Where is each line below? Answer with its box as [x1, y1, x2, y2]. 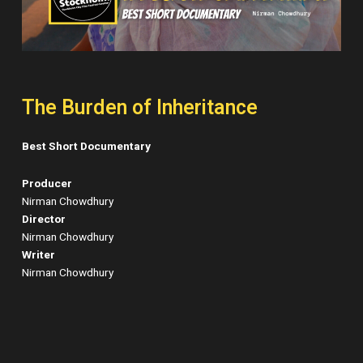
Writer [22, 246, 56, 263]
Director [22, 211, 66, 228]
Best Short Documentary [22, 138, 152, 155]
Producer [22, 175, 73, 192]
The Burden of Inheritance [22, 92, 258, 123]
